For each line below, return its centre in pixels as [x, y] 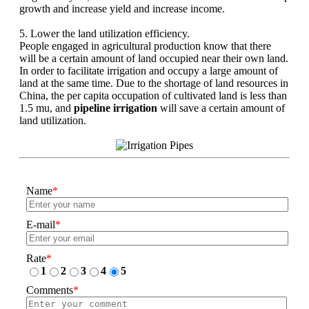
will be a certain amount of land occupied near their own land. [154, 59]
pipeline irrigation [116, 108]
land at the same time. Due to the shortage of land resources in [154, 83]
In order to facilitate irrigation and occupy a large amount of [149, 71]
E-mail [41, 225]
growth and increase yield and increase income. [122, 9]
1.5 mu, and [47, 108]
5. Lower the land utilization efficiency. [104, 34]
